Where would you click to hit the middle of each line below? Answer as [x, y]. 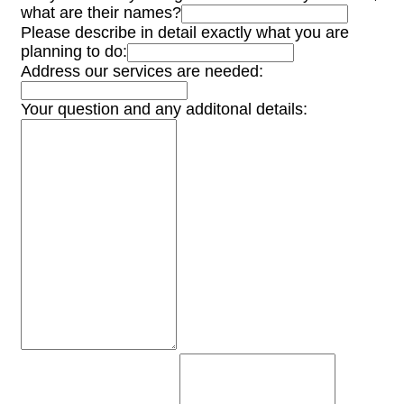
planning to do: [74, 51]
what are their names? [101, 13]
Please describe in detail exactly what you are [185, 32]
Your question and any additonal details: [164, 109]
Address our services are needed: [142, 71]
